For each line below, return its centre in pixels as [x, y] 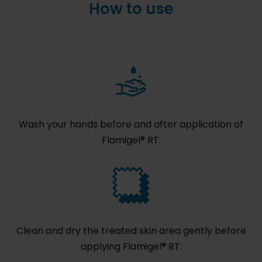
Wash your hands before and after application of [131, 125]
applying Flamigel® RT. [131, 247]
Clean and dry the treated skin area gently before [131, 231]
